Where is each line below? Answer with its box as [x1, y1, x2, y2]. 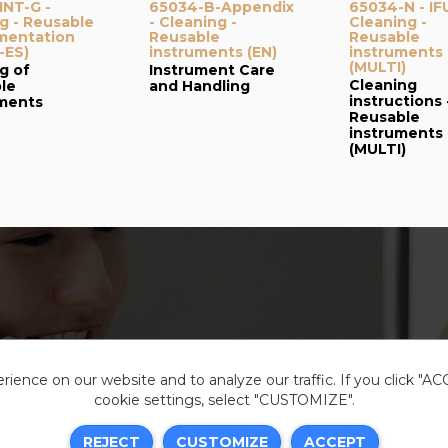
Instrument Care [149, 61, 275, 79]
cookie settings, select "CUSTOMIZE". [93, 391, 355, 409]
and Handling [149, 77, 250, 95]
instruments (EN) [149, 43, 277, 61]
